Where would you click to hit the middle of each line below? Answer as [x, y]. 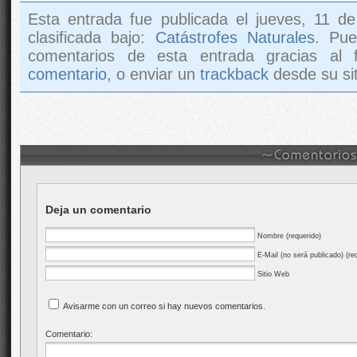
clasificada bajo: [92, 38]
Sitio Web [273, 275]
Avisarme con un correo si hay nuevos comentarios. [164, 306]
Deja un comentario [98, 210]
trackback [234, 75]
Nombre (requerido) [289, 236]
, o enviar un [153, 75]
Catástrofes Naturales [235, 38]
